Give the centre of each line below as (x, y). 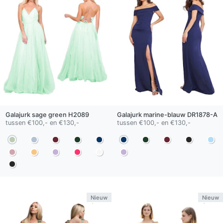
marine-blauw (164, 114)
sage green (49, 114)
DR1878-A (201, 114)
